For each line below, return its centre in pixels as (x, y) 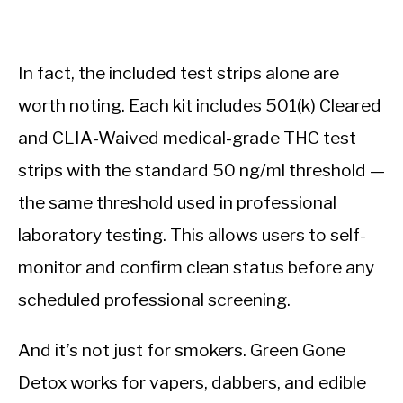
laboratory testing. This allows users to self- (192, 234)
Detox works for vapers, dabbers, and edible (192, 382)
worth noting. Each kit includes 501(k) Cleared (200, 105)
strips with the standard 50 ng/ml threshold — (201, 170)
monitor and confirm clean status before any (196, 267)
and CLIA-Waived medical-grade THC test (187, 137)
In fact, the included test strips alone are (179, 72)
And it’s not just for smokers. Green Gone (182, 349)
